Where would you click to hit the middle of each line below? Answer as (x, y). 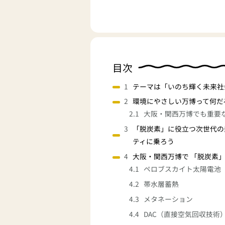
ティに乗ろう (154, 141)
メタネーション (168, 199)
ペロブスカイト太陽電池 (183, 169)
